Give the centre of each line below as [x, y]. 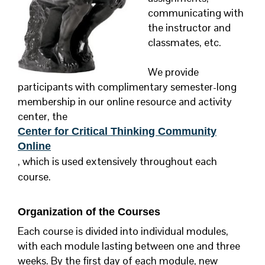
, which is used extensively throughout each [117, 161]
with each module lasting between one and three [129, 246]
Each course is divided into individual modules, [123, 231]
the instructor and [189, 28]
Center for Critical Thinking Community [117, 132]
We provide [173, 72]
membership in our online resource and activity [125, 102]
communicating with [196, 13]
